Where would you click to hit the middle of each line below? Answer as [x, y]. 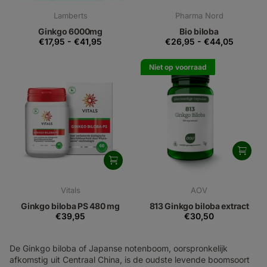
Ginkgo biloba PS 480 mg [70, 206]
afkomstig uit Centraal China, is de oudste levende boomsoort [130, 260]
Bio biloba [199, 31]
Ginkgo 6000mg [70, 31]
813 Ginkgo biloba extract [199, 206]
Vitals [70, 190]
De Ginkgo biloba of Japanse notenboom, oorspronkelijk [119, 249]
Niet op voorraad [178, 67]
